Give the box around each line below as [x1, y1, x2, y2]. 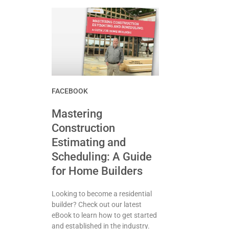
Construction [51, 121, 115, 134]
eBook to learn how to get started [51, 211, 157, 219]
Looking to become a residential [51, 189, 152, 198]
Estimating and [51, 135, 126, 149]
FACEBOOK [51, 86, 88, 95]
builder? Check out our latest [51, 200, 142, 209]
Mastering [51, 107, 102, 120]
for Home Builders [51, 164, 143, 177]
